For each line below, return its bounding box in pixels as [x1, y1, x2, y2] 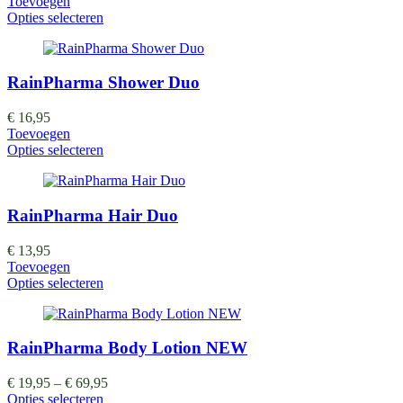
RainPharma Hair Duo [7, 205, 178, 225]
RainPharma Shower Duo [7, 73, 200, 93]
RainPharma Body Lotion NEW [7, 338, 247, 358]
